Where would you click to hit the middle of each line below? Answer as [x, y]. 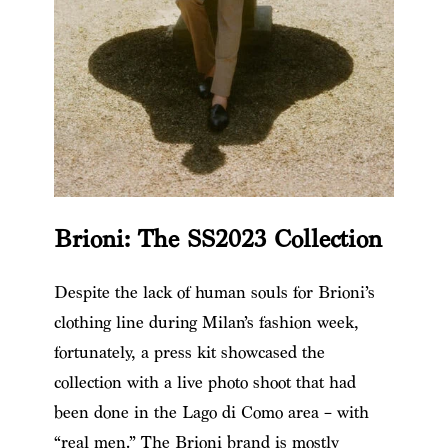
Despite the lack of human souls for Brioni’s [214, 292]
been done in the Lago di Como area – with [211, 412]
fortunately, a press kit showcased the [189, 352]
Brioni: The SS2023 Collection [217, 239]
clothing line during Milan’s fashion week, [206, 322]
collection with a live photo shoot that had [204, 382]
